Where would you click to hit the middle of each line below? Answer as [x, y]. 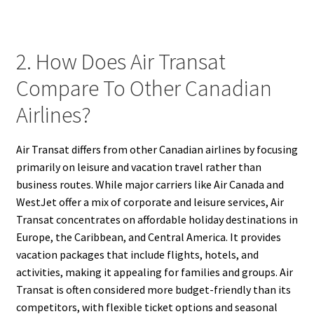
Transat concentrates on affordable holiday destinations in [157, 219]
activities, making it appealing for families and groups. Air [154, 272]
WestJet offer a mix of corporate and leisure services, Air [150, 202]
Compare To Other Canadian [144, 89]
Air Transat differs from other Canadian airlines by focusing [157, 149]
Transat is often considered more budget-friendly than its [153, 289]
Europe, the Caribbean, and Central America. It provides [148, 237]
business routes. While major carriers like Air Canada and [150, 184]
